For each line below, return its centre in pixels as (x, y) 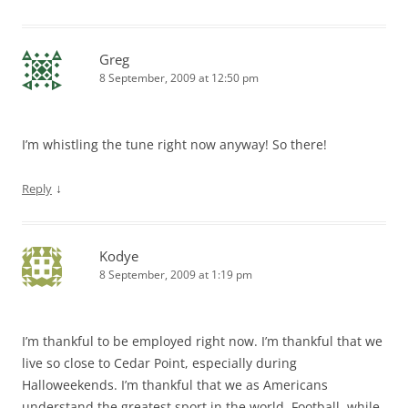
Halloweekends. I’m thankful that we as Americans (175, 384)
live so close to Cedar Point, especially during (159, 362)
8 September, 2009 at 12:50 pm (179, 77)
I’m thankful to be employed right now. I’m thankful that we (202, 341)
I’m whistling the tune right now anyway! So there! (174, 144)
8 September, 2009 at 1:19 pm (176, 274)
